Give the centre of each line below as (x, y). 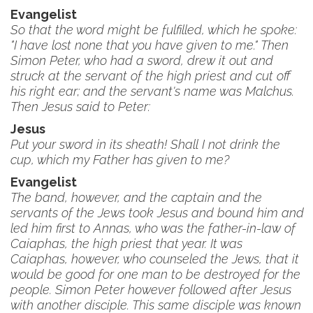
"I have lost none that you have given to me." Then (150, 45)
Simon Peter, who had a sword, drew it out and (142, 60)
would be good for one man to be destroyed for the (155, 274)
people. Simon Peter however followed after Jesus (151, 290)
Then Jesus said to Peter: (80, 107)
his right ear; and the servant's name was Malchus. (152, 91)
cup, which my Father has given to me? (120, 160)
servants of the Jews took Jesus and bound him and (157, 213)
